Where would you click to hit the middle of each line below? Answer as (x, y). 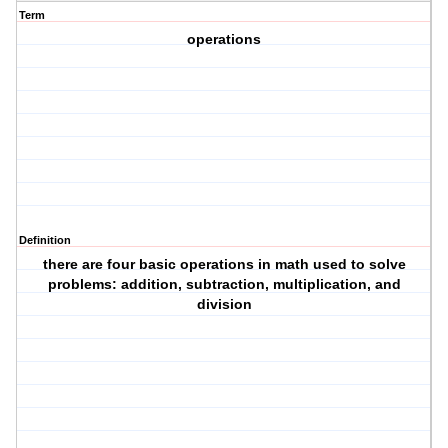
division (224, 304)
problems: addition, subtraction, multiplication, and (224, 284)
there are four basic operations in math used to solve (224, 264)
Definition (45, 240)
